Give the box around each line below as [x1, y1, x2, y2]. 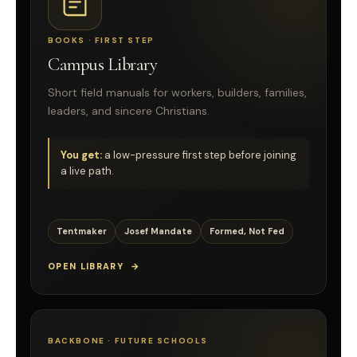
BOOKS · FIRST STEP [48, 34, 155, 45]
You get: [61, 147, 102, 162]
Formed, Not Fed [210, 225, 284, 237]
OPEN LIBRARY [48, 260, 124, 272]
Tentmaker [57, 225, 107, 237]
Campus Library [48, 53, 158, 76]
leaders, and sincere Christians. [48, 103, 210, 118]
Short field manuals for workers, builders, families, [48, 84, 307, 100]
